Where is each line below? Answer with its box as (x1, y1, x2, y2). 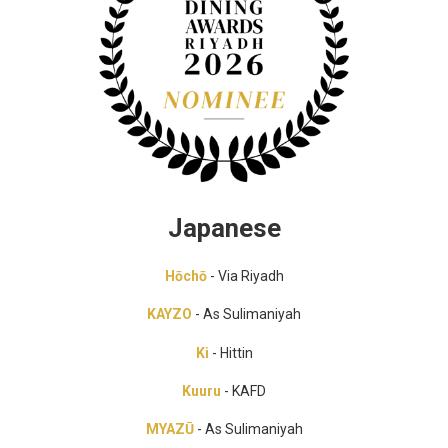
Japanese (167, 212, 281, 243)
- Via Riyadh (206, 267, 284, 284)
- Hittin (208, 344, 253, 361)
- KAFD (221, 383, 266, 400)
